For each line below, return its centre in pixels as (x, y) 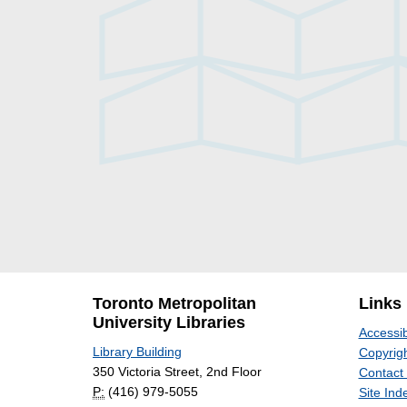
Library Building (137, 352)
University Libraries (169, 323)
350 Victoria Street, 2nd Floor (177, 372)
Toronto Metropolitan (174, 304)
